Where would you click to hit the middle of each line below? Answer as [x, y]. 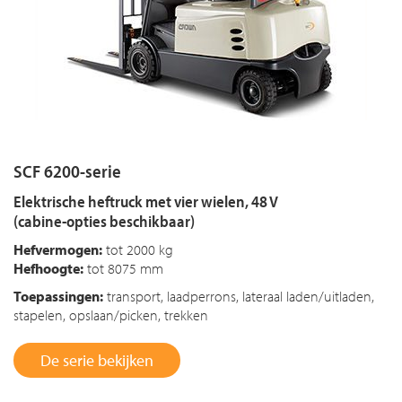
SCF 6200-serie [67, 170]
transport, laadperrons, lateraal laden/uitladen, [239, 296]
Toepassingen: [58, 296]
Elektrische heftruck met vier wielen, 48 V [146, 201]
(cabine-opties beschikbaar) [104, 221]
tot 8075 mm [123, 268]
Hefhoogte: [48, 268]
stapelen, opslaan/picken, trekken [111, 315]
